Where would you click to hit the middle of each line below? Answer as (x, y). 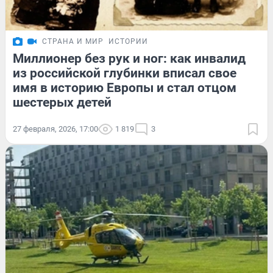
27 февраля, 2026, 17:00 (55, 129)
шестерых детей (62, 102)
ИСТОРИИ (128, 41)
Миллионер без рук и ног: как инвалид (129, 58)
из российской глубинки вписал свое (125, 73)
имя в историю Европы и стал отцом (125, 87)
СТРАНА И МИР (73, 41)
